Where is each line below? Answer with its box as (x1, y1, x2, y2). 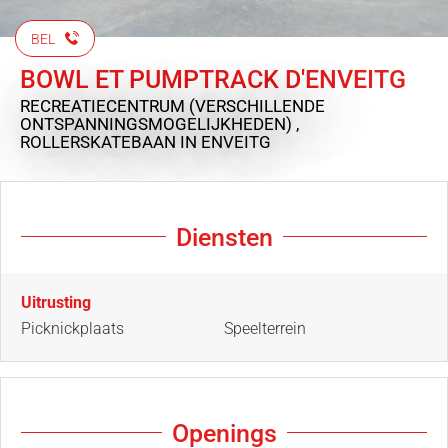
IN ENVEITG (180, 131, 271, 152)
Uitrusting (21, 292, 91, 312)
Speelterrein (224, 318, 306, 338)
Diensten (175, 222, 273, 252)
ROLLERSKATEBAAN (20, 131, 180, 152)
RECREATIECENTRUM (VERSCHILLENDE (20, 95, 325, 116)
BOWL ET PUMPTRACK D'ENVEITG (20, 64, 406, 94)
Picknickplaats (21, 318, 124, 338)
